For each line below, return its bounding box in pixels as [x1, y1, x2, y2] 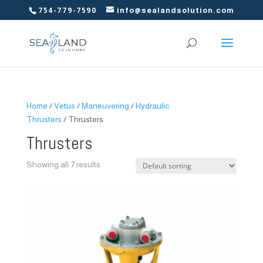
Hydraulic [135, 101, 169, 110]
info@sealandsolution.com [116, 5, 234, 15]
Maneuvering [81, 101, 129, 110]
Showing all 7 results [26, 160, 100, 169]
